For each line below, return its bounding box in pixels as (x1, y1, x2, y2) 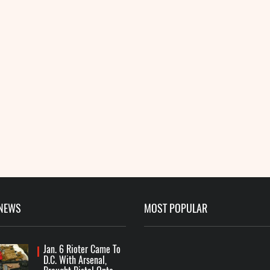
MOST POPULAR (144, 201, 207, 216)
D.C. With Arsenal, (43, 254, 107, 266)
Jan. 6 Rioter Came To (43, 243, 121, 256)
